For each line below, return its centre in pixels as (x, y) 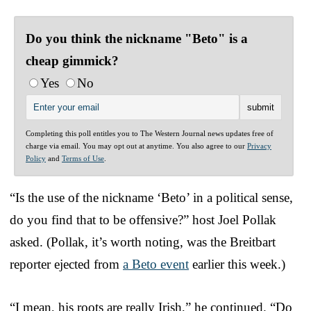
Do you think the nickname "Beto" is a (137, 38)
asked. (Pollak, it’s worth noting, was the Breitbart (143, 242)
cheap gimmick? (72, 60)
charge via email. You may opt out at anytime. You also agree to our (136, 145)
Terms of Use (83, 158)
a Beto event (156, 264)
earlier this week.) (237, 264)
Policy (36, 158)
